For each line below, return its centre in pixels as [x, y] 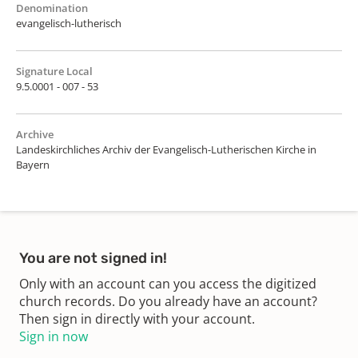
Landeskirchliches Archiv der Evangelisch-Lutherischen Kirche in [166, 149]
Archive [35, 134]
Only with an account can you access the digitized [168, 283]
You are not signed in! [93, 258]
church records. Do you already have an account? [168, 301]
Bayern [33, 164]
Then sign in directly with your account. [137, 318]
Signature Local [54, 71]
